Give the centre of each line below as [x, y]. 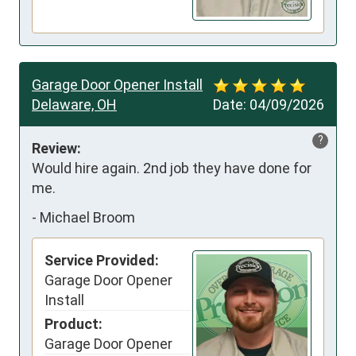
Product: [74, 323]
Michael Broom [87, 218]
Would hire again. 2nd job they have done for [172, 168]
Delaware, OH [74, 104]
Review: [56, 148]
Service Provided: [102, 260]
